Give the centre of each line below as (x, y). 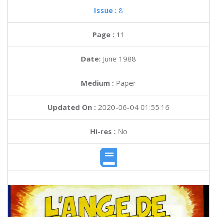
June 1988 (119, 59)
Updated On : (72, 107)
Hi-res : (103, 131)
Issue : (106, 10)
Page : (104, 34)
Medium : (97, 83)
